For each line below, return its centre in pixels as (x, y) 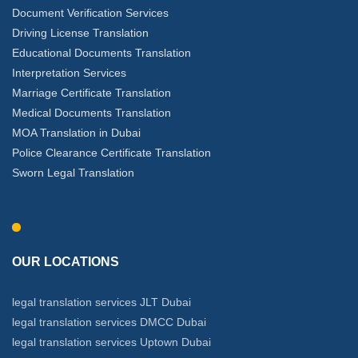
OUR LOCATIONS (66, 262)
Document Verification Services (90, 13)
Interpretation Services (69, 73)
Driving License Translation (80, 33)
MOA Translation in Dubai (76, 133)
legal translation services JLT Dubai (101, 302)
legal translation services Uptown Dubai (111, 342)
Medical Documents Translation (91, 113)
